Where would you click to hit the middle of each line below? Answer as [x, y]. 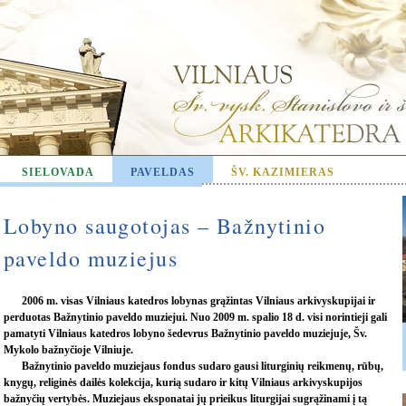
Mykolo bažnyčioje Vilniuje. [68, 350]
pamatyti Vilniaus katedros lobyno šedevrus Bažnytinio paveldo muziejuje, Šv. [185, 333]
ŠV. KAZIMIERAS [283, 172]
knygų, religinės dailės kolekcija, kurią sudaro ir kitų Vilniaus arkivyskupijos [183, 382]
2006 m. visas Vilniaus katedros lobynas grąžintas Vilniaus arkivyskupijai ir [198, 301]
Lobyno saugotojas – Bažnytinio [165, 226]
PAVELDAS [163, 172]
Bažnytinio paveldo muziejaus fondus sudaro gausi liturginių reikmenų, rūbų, [203, 366]
